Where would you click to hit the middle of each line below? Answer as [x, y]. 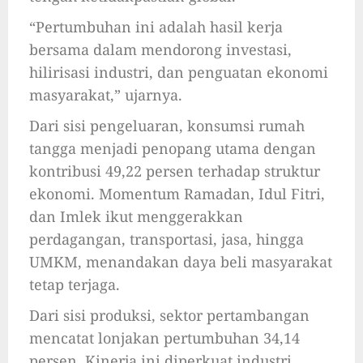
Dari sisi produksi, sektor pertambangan [169, 316]
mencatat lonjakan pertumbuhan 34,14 [164, 338]
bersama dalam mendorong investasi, [160, 50]
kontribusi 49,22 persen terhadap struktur [175, 171]
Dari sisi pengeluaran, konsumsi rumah [167, 126]
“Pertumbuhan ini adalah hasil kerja [156, 27]
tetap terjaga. [75, 285]
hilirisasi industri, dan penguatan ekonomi [179, 73]
